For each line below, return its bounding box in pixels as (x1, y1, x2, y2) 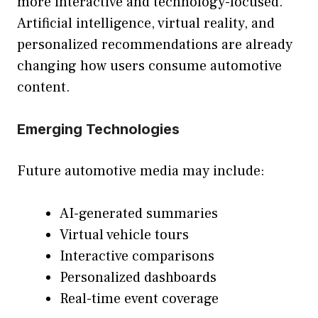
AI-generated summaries (60, 204, 218, 224)
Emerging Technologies (17, 121, 180, 138)
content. (17, 78, 70, 97)
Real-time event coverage (60, 290, 219, 309)
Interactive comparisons (60, 247, 214, 266)
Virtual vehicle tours (60, 226, 189, 245)
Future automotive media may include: (17, 162, 265, 181)
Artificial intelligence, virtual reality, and (17, 14, 275, 33)
